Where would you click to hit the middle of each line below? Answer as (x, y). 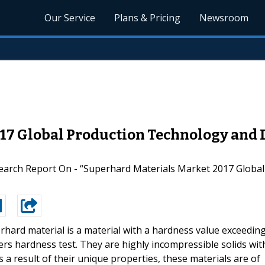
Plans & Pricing (148, 18)
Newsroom (224, 18)
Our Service (70, 18)
